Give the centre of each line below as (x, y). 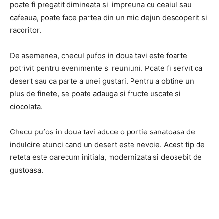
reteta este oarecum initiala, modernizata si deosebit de (106, 157)
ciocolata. (26, 106)
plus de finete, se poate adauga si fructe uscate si (95, 94)
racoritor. (25, 30)
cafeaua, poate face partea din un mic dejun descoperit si (109, 17)
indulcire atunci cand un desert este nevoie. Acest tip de (107, 144)
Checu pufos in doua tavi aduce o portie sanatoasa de (102, 132)
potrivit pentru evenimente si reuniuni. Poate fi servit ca (106, 68)
